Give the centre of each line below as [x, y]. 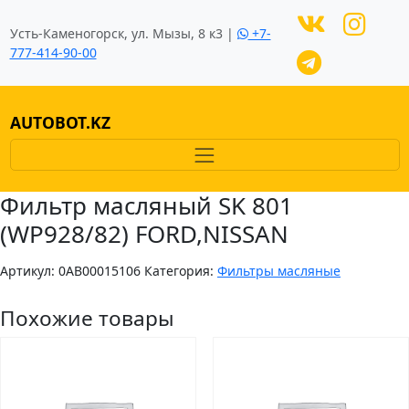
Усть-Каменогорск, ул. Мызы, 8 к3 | [123, 33]
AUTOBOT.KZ [60, 123]
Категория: [181, 271]
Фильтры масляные [279, 271]
